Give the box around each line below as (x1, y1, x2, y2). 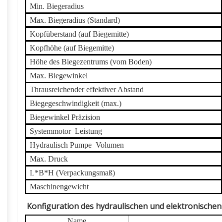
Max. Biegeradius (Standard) (30, 16, 120, 24)
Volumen (96, 141, 124, 149)
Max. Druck (30, 155, 68, 163)
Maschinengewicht (30, 182, 89, 191)
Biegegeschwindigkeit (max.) (30, 99, 121, 108)
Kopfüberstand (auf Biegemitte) (30, 30, 129, 38)
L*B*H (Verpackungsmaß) (30, 168, 115, 177)
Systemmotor (30, 127, 71, 135)
